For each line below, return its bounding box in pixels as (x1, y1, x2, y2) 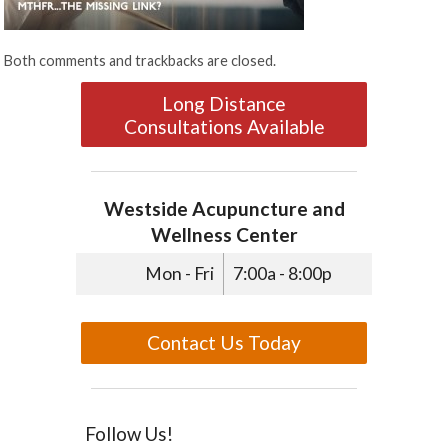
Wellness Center (150, 223, 298, 247)
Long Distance (162, 91, 286, 115)
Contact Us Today (147, 331, 301, 355)
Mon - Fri (145, 263, 215, 285)
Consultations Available (123, 114, 325, 138)
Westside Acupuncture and (103, 197, 345, 221)
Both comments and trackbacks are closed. (4, 51, 277, 69)
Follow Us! (85, 423, 174, 446)
